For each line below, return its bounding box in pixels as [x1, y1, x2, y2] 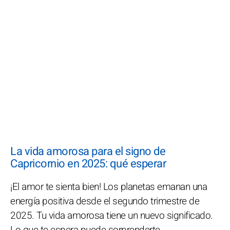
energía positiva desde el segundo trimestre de [10, 194, 199, 208]
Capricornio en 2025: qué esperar [10, 156, 166, 172]
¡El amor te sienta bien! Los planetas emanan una [10, 180, 207, 194]
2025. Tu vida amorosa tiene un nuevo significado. [10, 208, 213, 223]
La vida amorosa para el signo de [10, 143, 165, 160]
